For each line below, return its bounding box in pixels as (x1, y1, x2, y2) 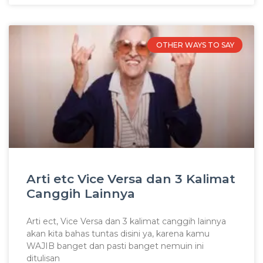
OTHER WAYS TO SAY (156, 40, 234, 49)
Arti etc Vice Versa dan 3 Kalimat (26, 171, 235, 187)
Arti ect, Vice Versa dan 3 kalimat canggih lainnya (26, 216, 226, 227)
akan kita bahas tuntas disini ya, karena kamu (26, 228, 210, 240)
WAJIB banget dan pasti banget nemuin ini (26, 241, 204, 252)
